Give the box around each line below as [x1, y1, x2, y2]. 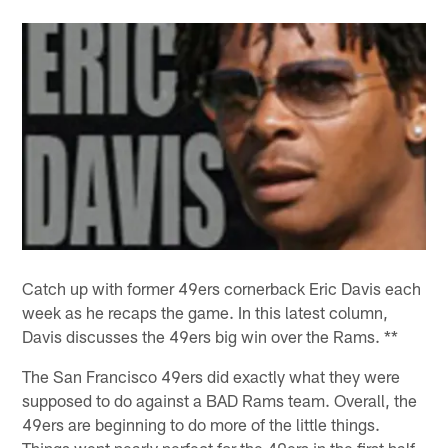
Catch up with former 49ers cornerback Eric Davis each [22, 277, 422, 298]
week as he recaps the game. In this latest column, [22, 301, 389, 322]
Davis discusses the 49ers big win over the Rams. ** [22, 325, 399, 346]
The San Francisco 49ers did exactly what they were [22, 365, 401, 386]
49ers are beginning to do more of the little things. [22, 413, 381, 434]
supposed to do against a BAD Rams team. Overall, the [22, 389, 418, 410]
